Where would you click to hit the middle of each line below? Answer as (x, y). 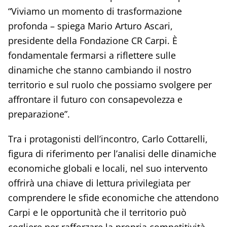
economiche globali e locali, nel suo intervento (108, 168)
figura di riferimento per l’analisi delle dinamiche (112, 154)
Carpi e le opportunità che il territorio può (97, 212)
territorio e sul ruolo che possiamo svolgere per (110, 85)
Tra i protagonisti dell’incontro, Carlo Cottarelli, (108, 139)
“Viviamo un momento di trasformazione (95, 11)
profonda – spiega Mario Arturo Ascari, (90, 26)
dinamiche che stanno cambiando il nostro (100, 70)
